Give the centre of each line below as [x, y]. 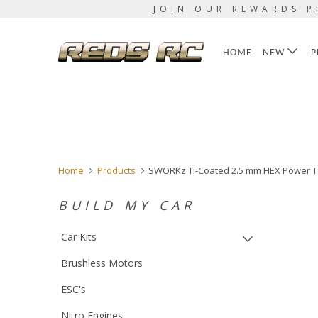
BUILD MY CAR [127, 205]
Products [116, 170]
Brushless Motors [102, 263]
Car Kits [79, 237]
